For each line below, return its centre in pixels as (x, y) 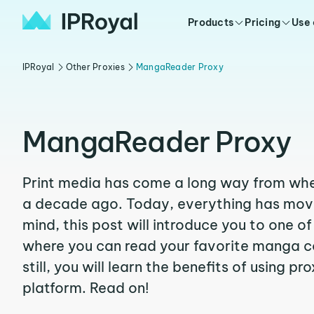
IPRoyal (39, 67)
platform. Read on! (86, 288)
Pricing (263, 22)
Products (211, 22)
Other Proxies (95, 67)
